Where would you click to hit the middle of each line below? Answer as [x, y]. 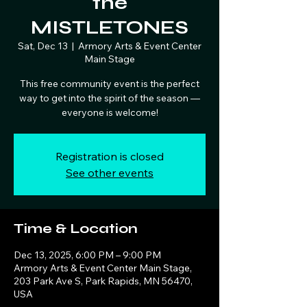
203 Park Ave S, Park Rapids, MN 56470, [103, 281]
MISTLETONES [110, 27]
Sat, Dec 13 [43, 46]
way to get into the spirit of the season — [110, 98]
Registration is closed [110, 156]
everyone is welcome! [110, 112]
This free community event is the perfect [110, 84]
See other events [110, 173]
